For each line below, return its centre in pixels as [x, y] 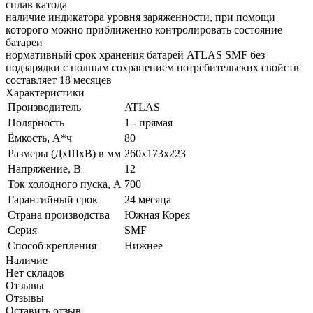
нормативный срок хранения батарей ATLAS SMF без [135, 54]
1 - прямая [148, 122]
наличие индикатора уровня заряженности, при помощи [140, 17]
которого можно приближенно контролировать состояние [144, 29]
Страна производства [59, 214]
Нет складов [35, 272]
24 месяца [148, 199]
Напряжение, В [44, 168]
